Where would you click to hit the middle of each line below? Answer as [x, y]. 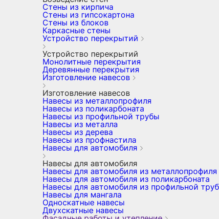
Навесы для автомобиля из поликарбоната [126, 179]
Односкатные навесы [84, 202]
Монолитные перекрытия [92, 62]
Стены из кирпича [78, 7]
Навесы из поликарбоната [93, 109]
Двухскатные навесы [83, 210]
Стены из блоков [76, 22]
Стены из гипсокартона [88, 15]
